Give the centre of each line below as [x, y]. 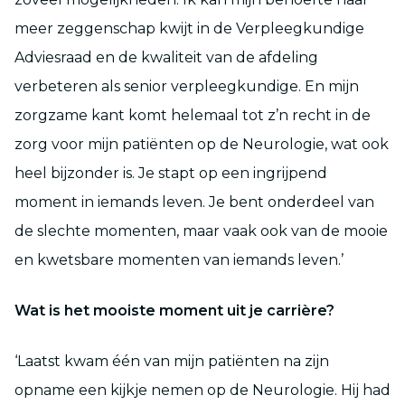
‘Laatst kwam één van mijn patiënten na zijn [172, 361]
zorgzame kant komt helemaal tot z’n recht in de [193, 115]
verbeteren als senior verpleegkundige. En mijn [187, 86]
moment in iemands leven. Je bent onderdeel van [194, 202]
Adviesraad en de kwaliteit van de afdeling [166, 57]
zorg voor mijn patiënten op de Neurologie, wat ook [202, 144]
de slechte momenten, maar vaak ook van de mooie [201, 231]
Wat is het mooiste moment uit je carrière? [174, 310]
